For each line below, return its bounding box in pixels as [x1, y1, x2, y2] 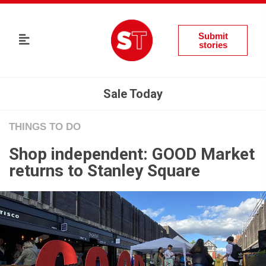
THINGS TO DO [9, 121, 81, 132]
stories [198, 40, 227, 50]
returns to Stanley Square [9, 161, 200, 180]
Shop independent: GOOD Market [9, 144, 255, 164]
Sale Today [103, 87, 163, 101]
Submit [198, 31, 228, 41]
